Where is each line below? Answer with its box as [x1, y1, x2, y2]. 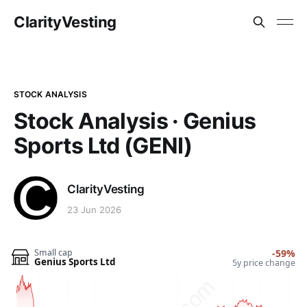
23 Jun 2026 [67, 204, 121, 216]
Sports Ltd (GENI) [14, 132, 193, 159]
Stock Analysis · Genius [14, 108, 256, 134]
